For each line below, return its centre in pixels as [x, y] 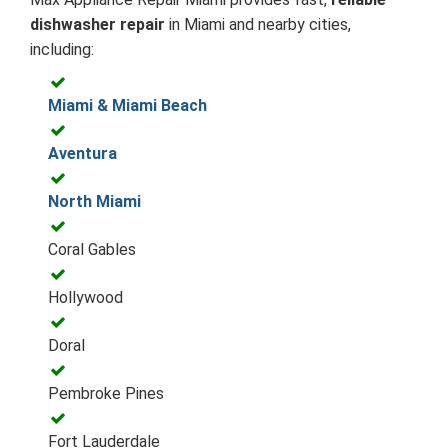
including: [62, 49]
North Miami [94, 201]
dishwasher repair [97, 24]
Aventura [82, 153]
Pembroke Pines [106, 393]
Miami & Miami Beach [127, 105]
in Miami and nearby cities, [258, 24]
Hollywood [85, 297]
